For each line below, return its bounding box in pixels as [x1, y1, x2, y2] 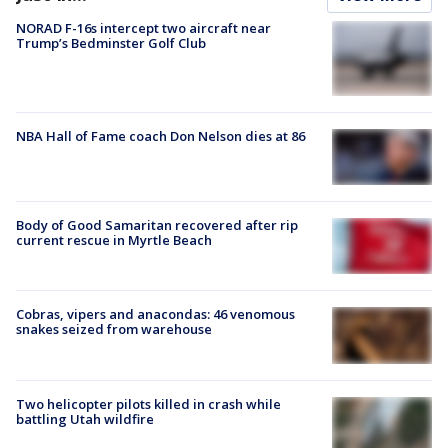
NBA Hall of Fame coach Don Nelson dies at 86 [16, 126, 305, 145]
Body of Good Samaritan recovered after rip [16, 216, 298, 235]
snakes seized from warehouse [16, 320, 212, 339]
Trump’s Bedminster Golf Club [16, 33, 206, 52]
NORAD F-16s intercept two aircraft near [16, 18, 271, 37]
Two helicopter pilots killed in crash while [16, 394, 281, 413]
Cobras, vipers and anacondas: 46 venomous [16, 305, 295, 324]
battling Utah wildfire [16, 409, 154, 428]
